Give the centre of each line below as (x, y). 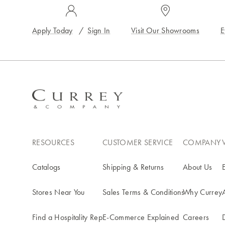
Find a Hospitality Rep (68, 217)
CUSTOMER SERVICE (138, 142)
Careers (196, 217)
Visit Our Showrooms (165, 30)
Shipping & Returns (133, 167)
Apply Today (52, 30)
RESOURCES (53, 142)
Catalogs (46, 167)
